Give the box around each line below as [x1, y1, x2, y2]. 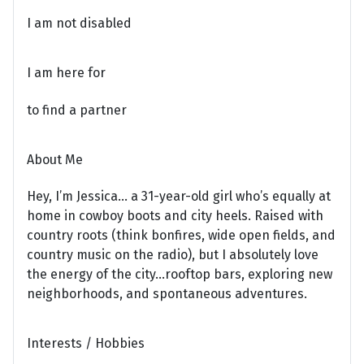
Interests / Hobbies [27, 336, 145, 352]
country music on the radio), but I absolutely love [27, 246, 318, 262]
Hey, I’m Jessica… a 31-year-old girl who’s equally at [27, 188, 331, 204]
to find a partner [27, 102, 127, 118]
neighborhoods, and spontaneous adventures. [27, 285, 307, 301]
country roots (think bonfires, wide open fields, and [27, 227, 336, 243]
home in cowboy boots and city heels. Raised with [27, 207, 323, 223]
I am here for [27, 65, 106, 81]
